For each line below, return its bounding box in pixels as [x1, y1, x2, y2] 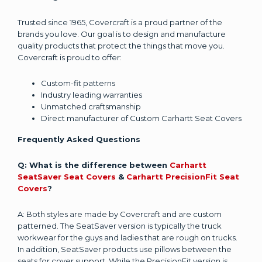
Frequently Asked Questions [18, 135, 143, 144]
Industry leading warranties [41, 90, 142, 99]
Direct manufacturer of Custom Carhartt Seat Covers [41, 113, 242, 123]
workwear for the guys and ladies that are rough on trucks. [18, 233, 237, 242]
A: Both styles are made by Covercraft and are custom [18, 209, 222, 219]
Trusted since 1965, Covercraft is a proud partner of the [18, 18, 222, 27]
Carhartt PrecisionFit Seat [126, 172, 239, 181]
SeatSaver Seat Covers [18, 172, 116, 181]
